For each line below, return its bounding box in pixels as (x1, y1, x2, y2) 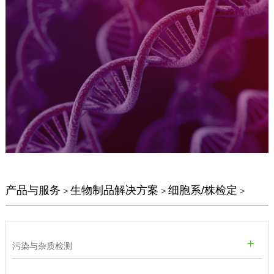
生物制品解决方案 (70, 183, 158, 196)
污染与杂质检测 (12, 240, 72, 251)
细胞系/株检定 (168, 183, 237, 196)
